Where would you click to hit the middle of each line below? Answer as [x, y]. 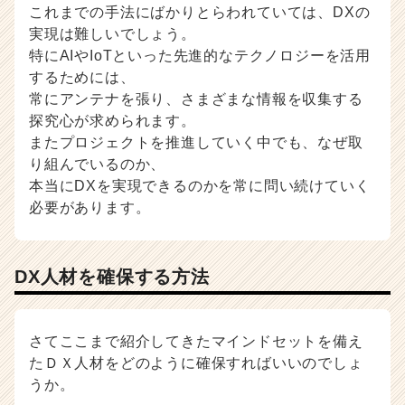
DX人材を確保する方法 [112, 276]
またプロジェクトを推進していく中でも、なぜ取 [196, 142]
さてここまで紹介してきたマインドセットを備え [196, 341]
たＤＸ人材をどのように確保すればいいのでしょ [196, 363]
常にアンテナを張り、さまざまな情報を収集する [196, 99]
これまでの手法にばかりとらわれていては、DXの [200, 12]
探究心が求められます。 [113, 120]
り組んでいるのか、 [98, 164]
